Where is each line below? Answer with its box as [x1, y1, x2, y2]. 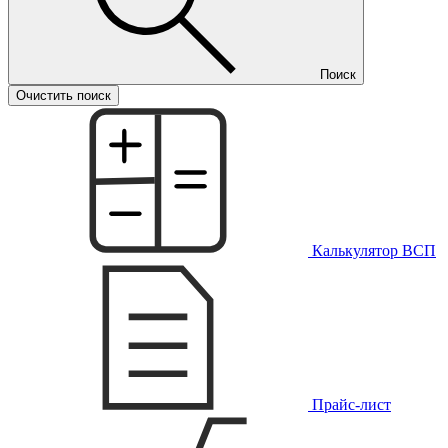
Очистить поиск [16, 88, 111, 103]
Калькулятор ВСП [308, 242, 436, 259]
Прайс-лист [308, 396, 391, 413]
